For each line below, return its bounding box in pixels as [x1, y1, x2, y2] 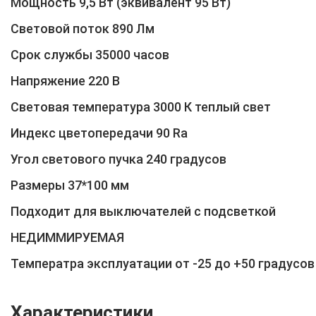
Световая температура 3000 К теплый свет [11, 99, 271, 114]
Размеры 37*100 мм [11, 177, 129, 193]
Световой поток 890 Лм [11, 20, 154, 36]
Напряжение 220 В [11, 73, 120, 88]
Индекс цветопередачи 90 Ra [11, 125, 188, 140]
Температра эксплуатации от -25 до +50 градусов [11, 255, 315, 271]
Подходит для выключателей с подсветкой [11, 203, 276, 219]
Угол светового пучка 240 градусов [11, 151, 226, 166]
